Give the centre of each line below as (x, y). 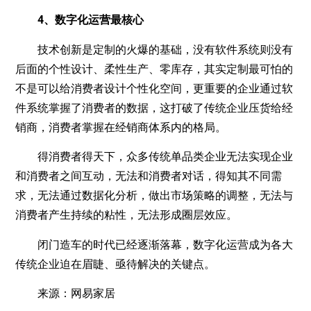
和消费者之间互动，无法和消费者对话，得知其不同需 (149, 176)
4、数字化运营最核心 (85, 20)
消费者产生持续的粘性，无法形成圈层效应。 (127, 215)
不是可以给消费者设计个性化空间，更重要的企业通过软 (154, 88)
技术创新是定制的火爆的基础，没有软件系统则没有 (154, 49)
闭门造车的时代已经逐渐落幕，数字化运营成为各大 (154, 244)
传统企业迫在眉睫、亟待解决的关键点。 (116, 264)
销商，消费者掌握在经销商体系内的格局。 (121, 127)
